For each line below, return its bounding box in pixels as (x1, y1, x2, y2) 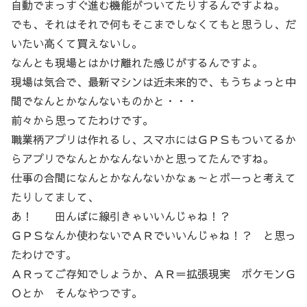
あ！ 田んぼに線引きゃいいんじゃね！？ (11, 208, 230, 224)
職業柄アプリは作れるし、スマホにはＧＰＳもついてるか (11, 132, 296, 147)
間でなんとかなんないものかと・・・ (11, 93, 197, 109)
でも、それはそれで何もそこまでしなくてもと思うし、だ (11, 16, 296, 32)
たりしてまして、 (11, 189, 99, 205)
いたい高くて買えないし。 (11, 36, 143, 51)
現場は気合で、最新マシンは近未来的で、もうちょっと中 (11, 74, 296, 90)
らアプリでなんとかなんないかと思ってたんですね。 (11, 151, 274, 167)
